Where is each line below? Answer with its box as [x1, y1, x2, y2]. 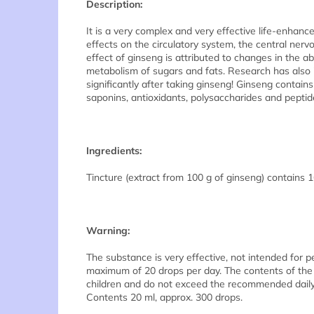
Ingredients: [86, 144, 142, 157]
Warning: [86, 224, 130, 237]
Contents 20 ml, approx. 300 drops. [86, 290, 243, 303]
